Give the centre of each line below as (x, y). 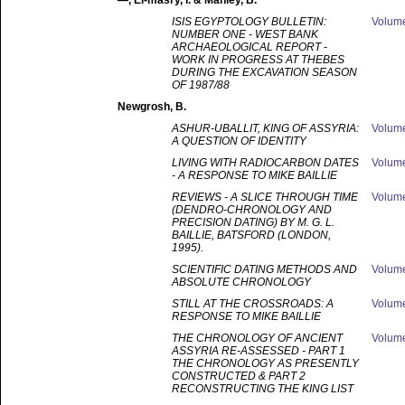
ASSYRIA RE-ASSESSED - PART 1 (259, 351)
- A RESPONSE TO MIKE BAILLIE (254, 175)
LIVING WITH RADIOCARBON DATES (265, 163)
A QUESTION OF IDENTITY (239, 141)
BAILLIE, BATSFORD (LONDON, (251, 235)
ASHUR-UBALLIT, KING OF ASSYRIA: (265, 128)
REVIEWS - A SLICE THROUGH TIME (265, 197)
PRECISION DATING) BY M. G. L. (253, 222)
